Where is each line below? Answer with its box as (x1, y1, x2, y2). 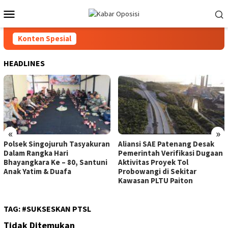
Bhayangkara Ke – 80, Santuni (4, 157, 107, 167)
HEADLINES (4, 58, 45, 68)
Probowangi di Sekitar (118, 166, 196, 177)
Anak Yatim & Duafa (4, 166, 71, 177)
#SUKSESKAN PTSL (22, 204, 91, 214)
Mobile (16, 18, 56, 36)
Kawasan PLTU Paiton (118, 176, 193, 186)
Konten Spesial (18, 34, 71, 43)
